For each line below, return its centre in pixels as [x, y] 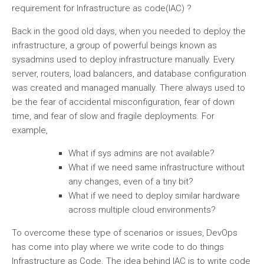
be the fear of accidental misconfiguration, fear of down [123, 102]
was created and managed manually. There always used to [128, 88]
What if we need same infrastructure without [156, 167]
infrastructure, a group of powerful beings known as [114, 45]
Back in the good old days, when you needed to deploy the [129, 31]
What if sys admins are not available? [141, 153]
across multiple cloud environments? [142, 210]
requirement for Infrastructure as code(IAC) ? [102, 8]
